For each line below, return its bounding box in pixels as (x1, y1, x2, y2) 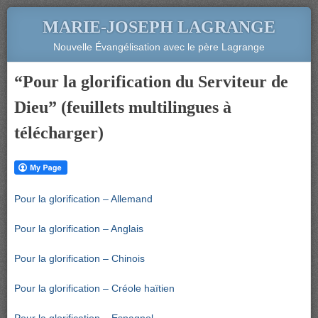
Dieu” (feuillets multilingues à (14, 98, 231, 116)
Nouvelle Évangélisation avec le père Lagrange (53, 41, 265, 53)
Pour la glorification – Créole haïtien (14, 283, 175, 294)
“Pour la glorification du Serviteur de (14, 72, 288, 91)
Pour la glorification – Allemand (14, 193, 153, 204)
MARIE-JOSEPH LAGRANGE (43, 18, 275, 36)
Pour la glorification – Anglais (14, 223, 143, 234)
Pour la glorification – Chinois (14, 253, 145, 264)
